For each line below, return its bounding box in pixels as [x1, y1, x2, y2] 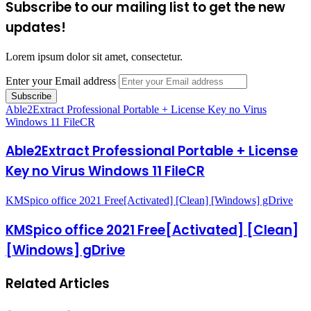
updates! [6, 17, 66, 37]
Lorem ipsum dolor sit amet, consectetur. [6, 50, 183, 62]
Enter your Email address [6, 74, 116, 87]
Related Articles [6, 274, 110, 293]
